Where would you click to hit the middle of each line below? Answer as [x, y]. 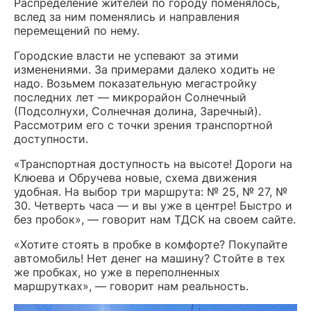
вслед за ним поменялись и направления [127, 16]
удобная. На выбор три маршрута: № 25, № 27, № [151, 191]
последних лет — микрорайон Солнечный [130, 97]
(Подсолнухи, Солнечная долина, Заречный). [137, 111]
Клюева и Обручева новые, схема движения [135, 177]
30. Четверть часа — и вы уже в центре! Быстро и [153, 205]
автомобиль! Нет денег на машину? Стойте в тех [150, 258]
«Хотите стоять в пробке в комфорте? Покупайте [151, 244]
